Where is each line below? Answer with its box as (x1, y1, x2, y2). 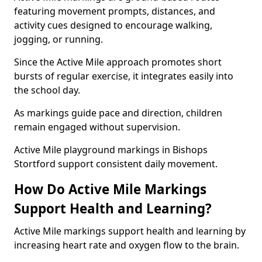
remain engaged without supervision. (14, 120, 180, 133)
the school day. (14, 84, 80, 96)
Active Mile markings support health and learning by (14, 225, 246, 237)
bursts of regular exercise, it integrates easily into (14, 70, 233, 82)
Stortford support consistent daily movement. (14, 157, 218, 170)
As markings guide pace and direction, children (14, 106, 222, 119)
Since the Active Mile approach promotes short (14, 56, 222, 68)
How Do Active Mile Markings (14, 180, 206, 198)
